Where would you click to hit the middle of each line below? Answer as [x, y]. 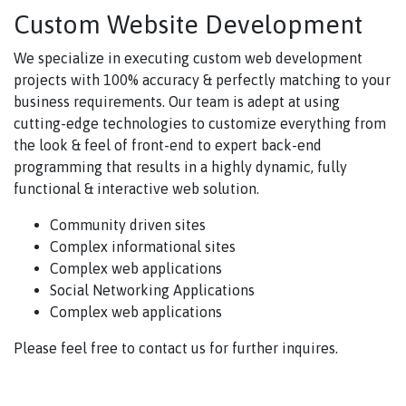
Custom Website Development [188, 24]
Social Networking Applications [152, 290]
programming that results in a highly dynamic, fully [180, 166]
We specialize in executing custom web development [188, 58]
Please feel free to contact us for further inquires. [176, 348]
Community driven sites [128, 224]
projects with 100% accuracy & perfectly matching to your [202, 79]
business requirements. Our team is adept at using [177, 101]
